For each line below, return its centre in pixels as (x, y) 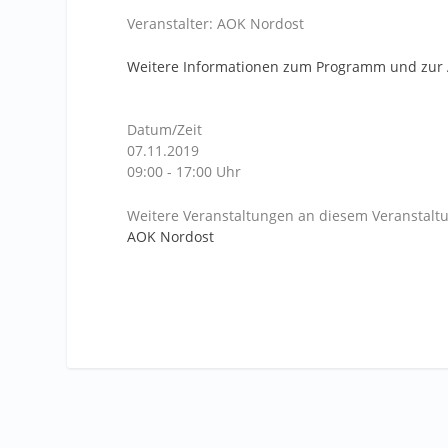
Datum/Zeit (165, 130)
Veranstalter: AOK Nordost (216, 23)
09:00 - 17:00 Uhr (184, 172)
